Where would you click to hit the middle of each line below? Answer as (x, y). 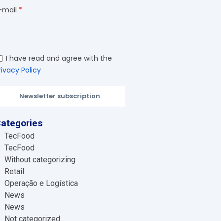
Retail (14, 171)
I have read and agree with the (59, 58)
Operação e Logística (41, 183)
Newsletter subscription (60, 96)
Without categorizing (40, 160)
